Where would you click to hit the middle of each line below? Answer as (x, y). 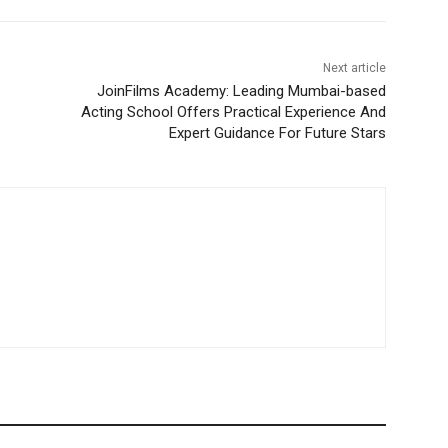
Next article (354, 68)
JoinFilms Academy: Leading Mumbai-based (241, 91)
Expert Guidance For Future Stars (277, 133)
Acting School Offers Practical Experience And (233, 112)
